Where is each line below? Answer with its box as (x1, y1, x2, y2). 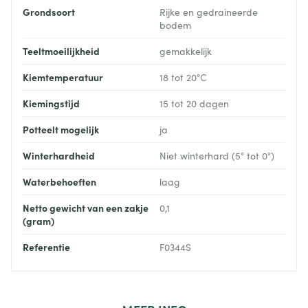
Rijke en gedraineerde (159, 5, 258, 19)
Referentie (23, 240, 70, 254)
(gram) (23, 214, 54, 228)
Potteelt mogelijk (23, 122, 99, 137)
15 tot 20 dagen (159, 97, 229, 111)
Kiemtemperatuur (23, 70, 103, 85)
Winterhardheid (23, 148, 95, 163)
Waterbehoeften (23, 175, 96, 189)
